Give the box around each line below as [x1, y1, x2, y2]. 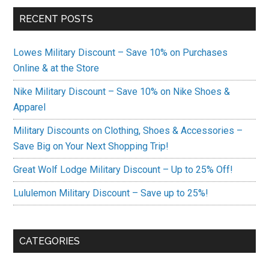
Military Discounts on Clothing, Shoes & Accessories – [13, 125, 243, 136]
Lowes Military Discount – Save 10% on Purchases [13, 47, 228, 58]
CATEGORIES [19, 235, 80, 247]
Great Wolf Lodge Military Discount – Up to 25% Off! [13, 164, 234, 175]
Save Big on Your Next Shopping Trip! [13, 141, 169, 152]
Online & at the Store [13, 62, 100, 74]
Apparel [13, 101, 46, 113]
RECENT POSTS [19, 13, 94, 25]
